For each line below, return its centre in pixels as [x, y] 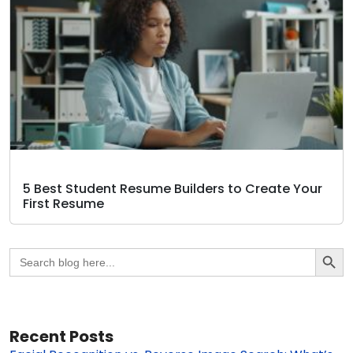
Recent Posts [61, 336]
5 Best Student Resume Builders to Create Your [173, 188]
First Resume [63, 203]
